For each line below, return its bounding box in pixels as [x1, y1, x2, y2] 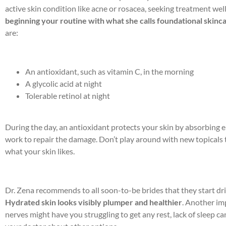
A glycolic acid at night [25, 78, 102, 88]
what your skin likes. [5, 146, 76, 156]
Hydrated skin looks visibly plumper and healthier [5, 197, 182, 207]
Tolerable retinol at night [25, 90, 110, 100]
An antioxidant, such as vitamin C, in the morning [25, 66, 194, 76]
